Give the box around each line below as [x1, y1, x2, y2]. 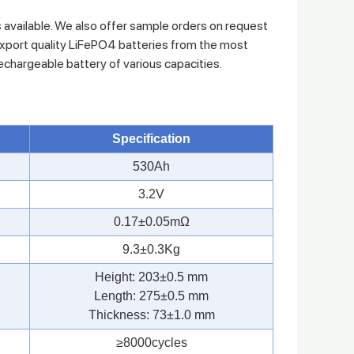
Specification [112, 131, 190, 145]
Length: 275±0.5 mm [94, 288, 209, 303]
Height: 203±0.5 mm [95, 269, 208, 284]
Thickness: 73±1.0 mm [88, 307, 215, 322]
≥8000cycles [115, 335, 187, 349]
